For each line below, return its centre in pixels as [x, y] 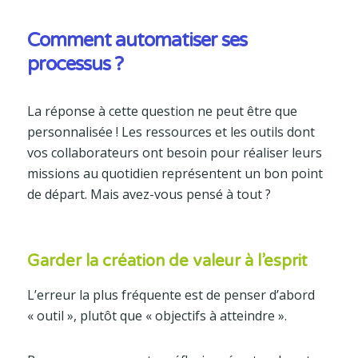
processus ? [75, 64]
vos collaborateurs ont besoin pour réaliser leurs [174, 152]
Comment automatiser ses [137, 40]
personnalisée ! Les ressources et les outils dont [171, 131]
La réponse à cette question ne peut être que [162, 111]
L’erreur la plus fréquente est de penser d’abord [171, 294]
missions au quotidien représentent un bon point [175, 173]
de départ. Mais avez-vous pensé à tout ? [149, 194]
